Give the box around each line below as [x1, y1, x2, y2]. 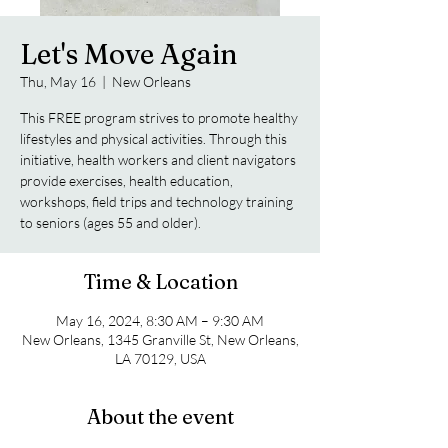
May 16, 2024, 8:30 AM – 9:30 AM [56, 312, 264, 329]
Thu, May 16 [20, 73, 96, 90]
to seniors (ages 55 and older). [20, 214, 201, 231]
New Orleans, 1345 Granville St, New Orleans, [21, 331, 299, 348]
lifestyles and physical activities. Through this [20, 130, 287, 147]
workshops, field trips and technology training [20, 193, 293, 210]
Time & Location [82, 269, 238, 294]
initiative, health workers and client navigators [20, 151, 296, 168]
